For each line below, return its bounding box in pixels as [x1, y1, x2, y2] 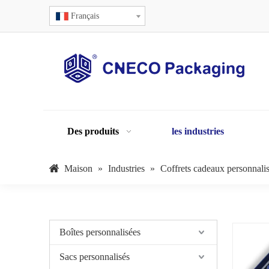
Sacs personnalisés [59, 252, 130, 262]
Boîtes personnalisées [59, 227, 141, 237]
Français [71, 11, 99, 20]
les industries [172, 126, 224, 136]
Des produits [67, 126, 119, 136]
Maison [64, 163, 92, 174]
